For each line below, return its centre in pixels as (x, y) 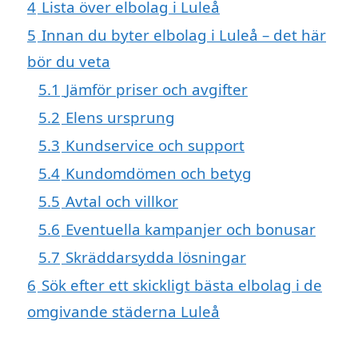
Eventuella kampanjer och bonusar (191, 229)
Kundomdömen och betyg (159, 173)
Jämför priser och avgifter (157, 89)
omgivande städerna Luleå (123, 312)
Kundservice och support (155, 145)
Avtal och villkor (122, 201)
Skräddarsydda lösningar (156, 257)
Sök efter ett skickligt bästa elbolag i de (182, 285)
